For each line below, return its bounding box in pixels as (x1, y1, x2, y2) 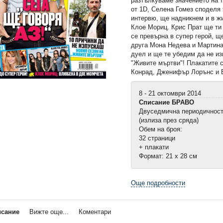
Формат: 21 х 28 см (139, 152, 198, 160)
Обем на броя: (139, 125, 183, 133)
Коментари (78, 208, 111, 216)
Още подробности (131, 179, 186, 187)
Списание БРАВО (139, 98, 195, 106)
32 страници (139, 134, 176, 142)
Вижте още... (29, 208, 69, 216)
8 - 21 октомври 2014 (139, 89, 202, 97)
